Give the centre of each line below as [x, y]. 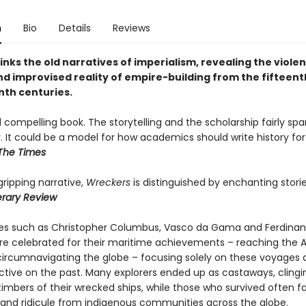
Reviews [131, 28]
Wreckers [109, 182]
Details [74, 28]
